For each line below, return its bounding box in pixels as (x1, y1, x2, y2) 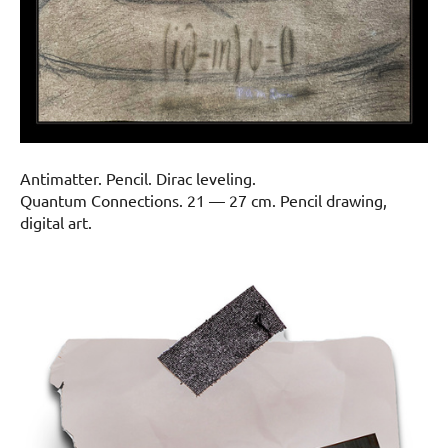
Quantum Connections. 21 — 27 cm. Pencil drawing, (20, 189, 387, 210)
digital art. (20, 211, 96, 232)
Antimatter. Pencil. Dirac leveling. (20, 167, 256, 188)
